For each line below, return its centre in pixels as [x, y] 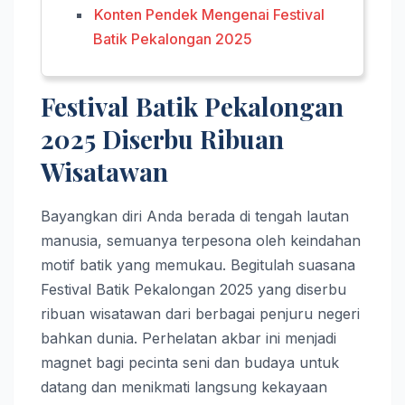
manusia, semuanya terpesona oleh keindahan [201, 241]
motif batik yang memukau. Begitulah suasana [198, 265]
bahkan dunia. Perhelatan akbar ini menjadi [188, 339]
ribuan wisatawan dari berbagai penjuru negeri [200, 314]
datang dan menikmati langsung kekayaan [184, 387]
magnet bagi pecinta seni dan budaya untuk [190, 363]
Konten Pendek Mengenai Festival [209, 14]
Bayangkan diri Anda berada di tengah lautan [195, 217]
